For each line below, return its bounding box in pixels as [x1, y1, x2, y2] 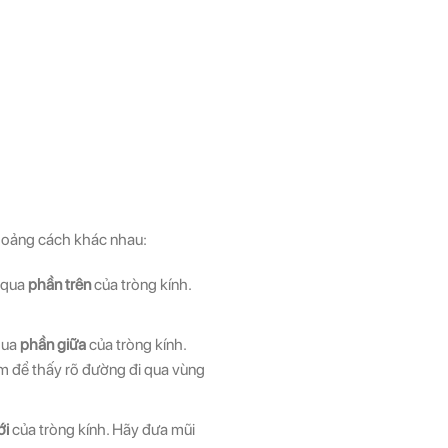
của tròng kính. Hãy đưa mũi [11, 419, 195, 439]
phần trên [27, 275, 91, 295]
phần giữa [19, 334, 89, 354]
